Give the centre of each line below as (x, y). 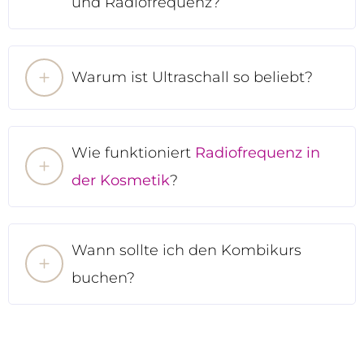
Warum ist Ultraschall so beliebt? (192, 78)
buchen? (103, 277)
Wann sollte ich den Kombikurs (186, 250)
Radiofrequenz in (258, 152)
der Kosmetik (121, 180)
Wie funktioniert (133, 152)
